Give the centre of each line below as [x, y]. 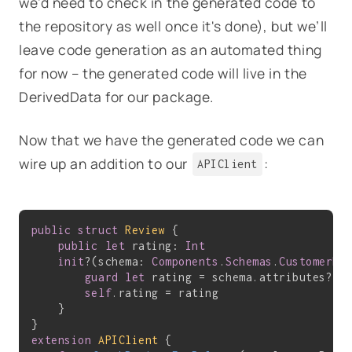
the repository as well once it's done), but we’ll [173, 26]
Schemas [249, 261]
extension [61, 339]
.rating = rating [165, 292]
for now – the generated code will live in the [163, 73]
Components [185, 261]
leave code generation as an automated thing [170, 49]
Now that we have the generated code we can [172, 139]
